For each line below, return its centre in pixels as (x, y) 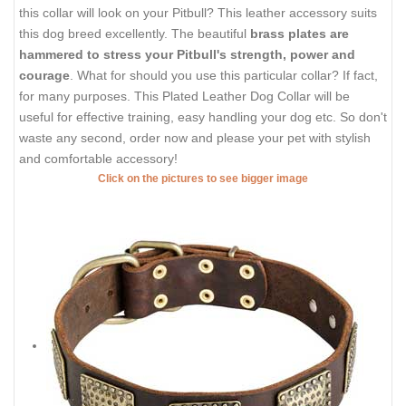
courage (44, 75)
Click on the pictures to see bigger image (203, 178)
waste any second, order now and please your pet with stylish (195, 137)
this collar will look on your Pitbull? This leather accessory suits (198, 12)
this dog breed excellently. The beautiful (135, 33)
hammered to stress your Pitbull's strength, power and (187, 54)
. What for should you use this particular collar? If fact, (224, 75)
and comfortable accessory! (98, 158)
